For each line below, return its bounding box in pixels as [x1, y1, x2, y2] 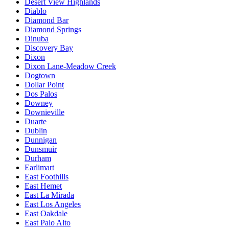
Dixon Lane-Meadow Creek [25, 61, 116, 71]
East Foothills [25, 172, 68, 181]
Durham [25, 153, 51, 163]
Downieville [25, 107, 64, 117]
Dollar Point [25, 80, 64, 89]
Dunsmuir [25, 144, 57, 153]
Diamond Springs [25, 25, 81, 34]
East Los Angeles [25, 199, 81, 209]
